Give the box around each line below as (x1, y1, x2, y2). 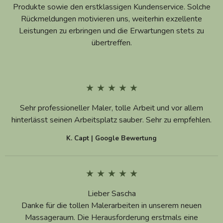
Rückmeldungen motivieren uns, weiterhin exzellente (21, 13, 202, 24)
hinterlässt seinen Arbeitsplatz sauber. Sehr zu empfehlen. (11, 114, 212, 125)
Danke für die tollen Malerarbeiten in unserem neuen (21, 200, 202, 211)
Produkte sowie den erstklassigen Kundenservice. (12, 1, 187, 12)
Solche (187, 1, 211, 12)
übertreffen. (91, 37, 132, 48)
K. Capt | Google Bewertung (66, 133, 157, 143)
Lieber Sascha (87, 188, 136, 199)
